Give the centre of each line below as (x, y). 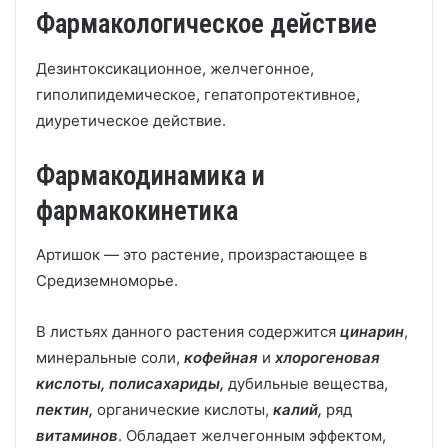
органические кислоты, (185, 409)
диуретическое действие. (131, 120)
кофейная (221, 357)
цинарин (372, 331)
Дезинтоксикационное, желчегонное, (175, 68)
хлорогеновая (327, 357)
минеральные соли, (110, 357)
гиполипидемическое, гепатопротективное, (198, 94)
